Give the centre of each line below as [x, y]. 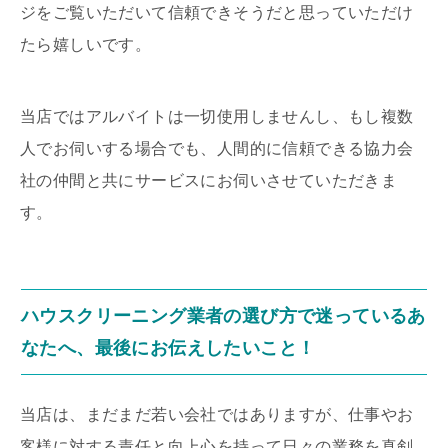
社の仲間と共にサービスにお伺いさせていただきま [209, 181]
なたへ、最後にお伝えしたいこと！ [168, 348]
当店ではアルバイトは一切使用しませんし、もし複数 [217, 117]
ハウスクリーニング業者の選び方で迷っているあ [223, 316]
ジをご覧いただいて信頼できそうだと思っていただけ [217, 13]
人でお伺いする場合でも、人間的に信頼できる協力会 [217, 149]
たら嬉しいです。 [86, 45]
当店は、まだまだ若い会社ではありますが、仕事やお [217, 415]
